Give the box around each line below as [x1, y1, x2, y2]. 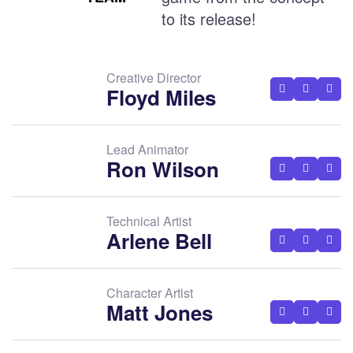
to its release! [162, 7, 257, 31]
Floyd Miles [106, 83, 216, 113]
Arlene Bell [106, 226, 212, 256]
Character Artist [106, 284, 193, 303]
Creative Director [106, 69, 201, 87]
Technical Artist [106, 212, 191, 231]
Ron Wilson [106, 154, 219, 184]
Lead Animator [106, 140, 188, 159]
